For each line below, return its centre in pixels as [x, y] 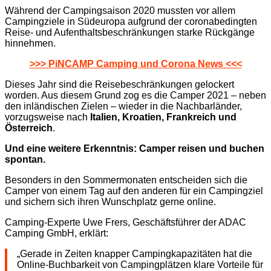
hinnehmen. [30, 44]
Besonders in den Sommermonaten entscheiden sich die [126, 180]
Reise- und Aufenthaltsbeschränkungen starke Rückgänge [130, 33]
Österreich [29, 128]
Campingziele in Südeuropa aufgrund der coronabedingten [131, 22]
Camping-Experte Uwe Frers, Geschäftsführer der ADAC [126, 223]
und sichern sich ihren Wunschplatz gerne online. [110, 202]
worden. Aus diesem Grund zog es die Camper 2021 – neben [135, 96]
